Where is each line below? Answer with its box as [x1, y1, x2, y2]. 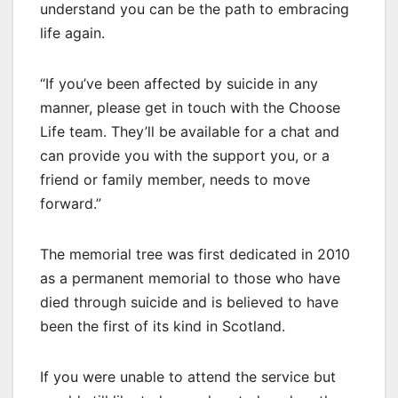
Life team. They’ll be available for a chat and [40, 123, 339, 141]
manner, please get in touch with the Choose [40, 99, 340, 117]
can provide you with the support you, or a [40, 147, 330, 165]
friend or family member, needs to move [40, 171, 310, 189]
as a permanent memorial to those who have [40, 269, 340, 288]
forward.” [40, 195, 101, 213]
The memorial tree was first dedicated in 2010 [40, 245, 350, 264]
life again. [40, 24, 105, 43]
